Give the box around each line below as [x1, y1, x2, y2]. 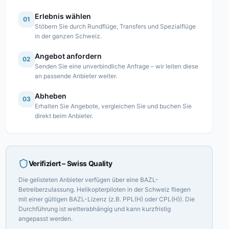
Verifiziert [28, 159, 61, 168]
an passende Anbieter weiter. [34, 72, 117, 80]
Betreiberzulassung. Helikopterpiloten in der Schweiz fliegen [18, 186, 191, 193]
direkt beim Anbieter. [34, 112, 93, 120]
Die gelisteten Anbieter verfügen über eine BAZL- [18, 176, 158, 184]
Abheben [34, 91, 66, 100]
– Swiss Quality [60, 159, 112, 168]
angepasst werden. [18, 215, 73, 222]
